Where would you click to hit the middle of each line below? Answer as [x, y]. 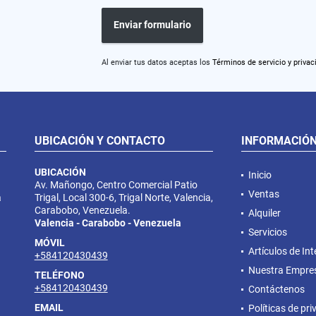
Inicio [260, 175]
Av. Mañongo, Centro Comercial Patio [116, 184]
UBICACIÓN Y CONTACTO [99, 140]
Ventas [263, 194]
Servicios [267, 232]
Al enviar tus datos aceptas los [157, 62]
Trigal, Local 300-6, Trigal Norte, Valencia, [123, 197]
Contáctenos [276, 289]
